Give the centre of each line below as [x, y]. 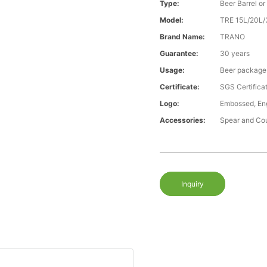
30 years [235, 54]
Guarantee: [179, 54]
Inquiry [193, 184]
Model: [172, 20]
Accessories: [183, 120]
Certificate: [180, 87]
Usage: [173, 70]
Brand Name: [183, 37]
